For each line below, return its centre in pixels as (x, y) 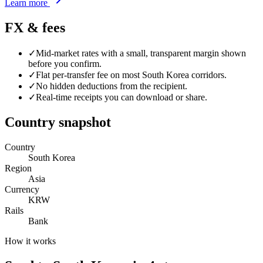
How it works (30, 241)
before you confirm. (65, 64)
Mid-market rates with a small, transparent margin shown (141, 53)
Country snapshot (58, 122)
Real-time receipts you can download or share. (122, 97)
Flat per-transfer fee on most (89, 75)
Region (18, 168)
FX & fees (35, 28)
